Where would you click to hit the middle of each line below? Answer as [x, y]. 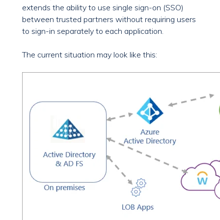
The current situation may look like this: [90, 55]
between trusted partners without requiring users [109, 19]
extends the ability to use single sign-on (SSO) [103, 8]
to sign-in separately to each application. [93, 31]
